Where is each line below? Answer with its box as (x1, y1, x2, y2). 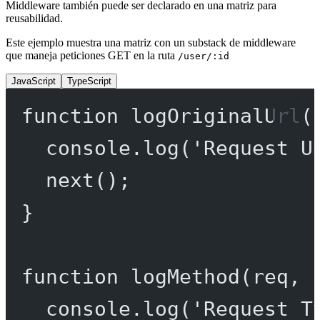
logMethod (130, 264, 240, 288)
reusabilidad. (6, 11, 63, 24)
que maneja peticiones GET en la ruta (6, 49, 178, 61)
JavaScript (11, 75, 56, 86)
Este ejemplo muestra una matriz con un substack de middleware (6, 36, 296, 49)
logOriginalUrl (130, 104, 301, 127)
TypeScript (67, 75, 111, 86)
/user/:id (178, 50, 229, 61)
